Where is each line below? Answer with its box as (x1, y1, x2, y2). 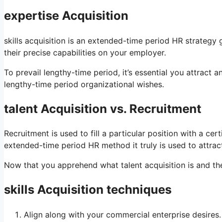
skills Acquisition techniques (4, 182, 171, 197)
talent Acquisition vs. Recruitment (4, 101, 201, 116)
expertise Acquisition (4, 8, 128, 23)
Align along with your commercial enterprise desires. (24, 210, 221, 220)
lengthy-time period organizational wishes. (4, 79, 164, 89)
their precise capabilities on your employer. (4, 47, 166, 57)
